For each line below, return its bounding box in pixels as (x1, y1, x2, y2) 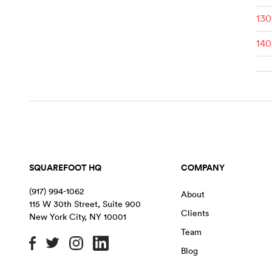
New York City (29, 211, 84, 222)
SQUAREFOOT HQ (29, 161, 101, 174)
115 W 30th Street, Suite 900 (29, 198, 141, 209)
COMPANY (180, 161, 225, 174)
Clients (180, 207, 209, 219)
